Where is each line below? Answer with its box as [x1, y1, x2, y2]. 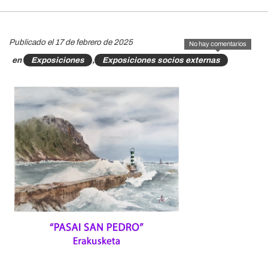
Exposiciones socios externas [102, 56, 220, 65]
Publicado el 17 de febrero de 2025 [9, 38, 133, 47]
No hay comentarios [189, 41, 246, 47]
